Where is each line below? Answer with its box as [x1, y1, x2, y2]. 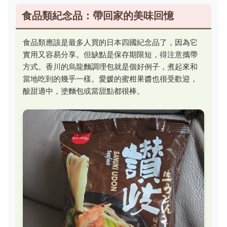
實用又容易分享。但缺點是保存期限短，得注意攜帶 [23, 49, 198, 59]
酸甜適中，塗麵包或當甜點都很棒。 [23, 86, 144, 96]
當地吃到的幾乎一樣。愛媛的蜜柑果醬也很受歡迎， [23, 73, 198, 84]
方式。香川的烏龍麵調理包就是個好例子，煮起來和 [23, 61, 198, 71]
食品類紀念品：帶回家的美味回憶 [22, 9, 174, 22]
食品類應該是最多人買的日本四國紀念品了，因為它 [23, 37, 198, 47]
